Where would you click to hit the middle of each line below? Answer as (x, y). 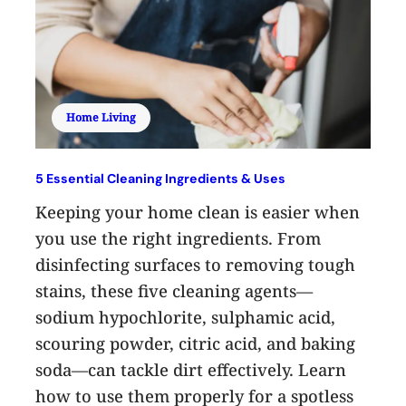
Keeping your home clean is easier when (198, 212)
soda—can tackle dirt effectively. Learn (191, 369)
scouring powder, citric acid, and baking (196, 343)
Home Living (101, 117)
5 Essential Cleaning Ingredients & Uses (161, 178)
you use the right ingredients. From (179, 238)
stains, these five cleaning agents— (174, 290)
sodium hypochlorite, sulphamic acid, (186, 317)
